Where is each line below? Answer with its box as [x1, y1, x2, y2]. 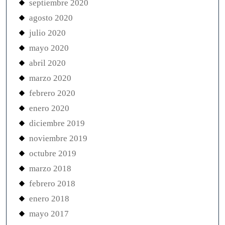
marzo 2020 [29, 73, 71, 83]
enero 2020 [29, 103, 69, 113]
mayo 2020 [29, 43, 69, 53]
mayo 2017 [29, 209, 69, 218]
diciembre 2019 [29, 119, 85, 128]
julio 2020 [29, 28, 66, 38]
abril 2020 [29, 58, 66, 68]
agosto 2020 [29, 13, 73, 23]
